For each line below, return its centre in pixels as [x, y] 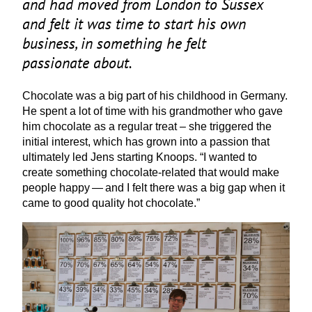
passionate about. [77, 63]
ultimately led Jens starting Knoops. [111, 157]
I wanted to [230, 157]
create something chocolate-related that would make [151, 172]
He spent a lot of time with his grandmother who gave [153, 111]
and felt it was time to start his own [134, 24]
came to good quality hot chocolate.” [111, 203]
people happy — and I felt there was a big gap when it [154, 187]
